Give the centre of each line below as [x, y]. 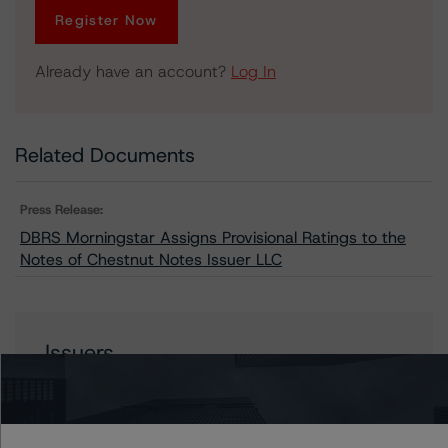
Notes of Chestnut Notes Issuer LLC [151, 259]
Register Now [106, 20]
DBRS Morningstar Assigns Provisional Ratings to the [213, 237]
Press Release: [61, 209]
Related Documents [105, 155]
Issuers [79, 352]
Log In [253, 71]
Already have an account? [133, 71]
